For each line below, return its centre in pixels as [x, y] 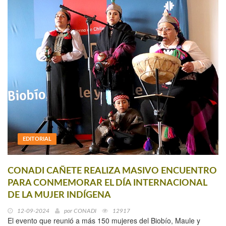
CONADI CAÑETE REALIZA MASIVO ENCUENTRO [112, 171]
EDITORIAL [37, 139]
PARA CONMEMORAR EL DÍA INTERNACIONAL [107, 183]
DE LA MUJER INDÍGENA [59, 195]
